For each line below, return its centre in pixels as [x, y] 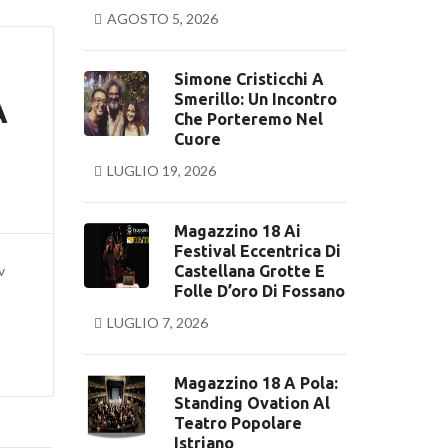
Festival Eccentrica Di [257, 251]
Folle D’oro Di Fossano [259, 291]
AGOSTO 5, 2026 [162, 18]
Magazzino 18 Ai [237, 231]
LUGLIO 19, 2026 [161, 170]
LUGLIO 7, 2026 [157, 322]
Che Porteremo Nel [248, 119]
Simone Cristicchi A [248, 79]
